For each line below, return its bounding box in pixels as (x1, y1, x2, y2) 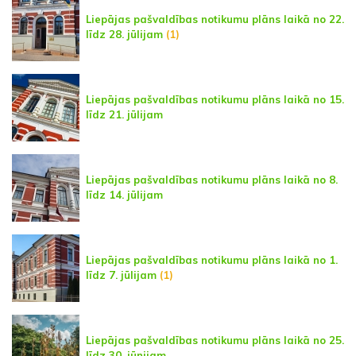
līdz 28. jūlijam (86, 28, 163, 41)
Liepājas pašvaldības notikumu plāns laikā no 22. (86, 13, 344, 26)
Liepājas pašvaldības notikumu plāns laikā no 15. (86, 93, 344, 106)
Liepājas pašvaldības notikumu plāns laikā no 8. (86, 173, 338, 187)
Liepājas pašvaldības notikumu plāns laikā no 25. (86, 334, 344, 347)
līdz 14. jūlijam (86, 188, 163, 202)
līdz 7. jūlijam (86, 269, 157, 282)
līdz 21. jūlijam (86, 108, 163, 122)
